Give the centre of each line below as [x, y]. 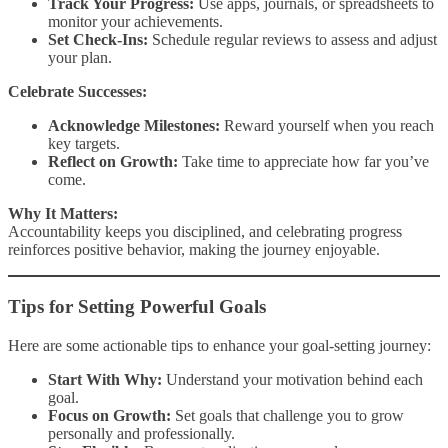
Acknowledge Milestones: [134, 126]
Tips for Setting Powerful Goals [137, 306]
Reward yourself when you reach [327, 126]
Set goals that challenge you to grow [287, 415]
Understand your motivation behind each [292, 379]
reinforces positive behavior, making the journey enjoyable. [194, 250]
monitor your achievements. [135, 22]
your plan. [80, 58]
